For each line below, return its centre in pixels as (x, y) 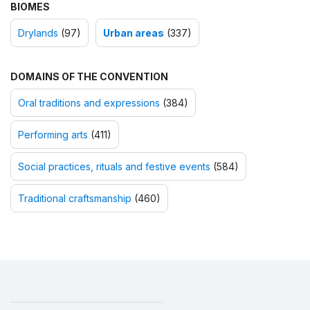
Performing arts (53, 134)
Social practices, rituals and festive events (114, 166)
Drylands (38, 33)
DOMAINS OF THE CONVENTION (89, 76)
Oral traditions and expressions (89, 102)
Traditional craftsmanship (75, 198)
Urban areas (134, 33)
